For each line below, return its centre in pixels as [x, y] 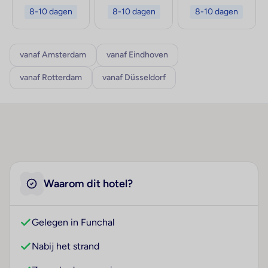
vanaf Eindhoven [137, 55]
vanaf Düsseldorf [134, 78]
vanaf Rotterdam [51, 78]
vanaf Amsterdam [53, 55]
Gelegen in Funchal [73, 223]
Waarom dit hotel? [88, 184]
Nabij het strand [66, 246]
